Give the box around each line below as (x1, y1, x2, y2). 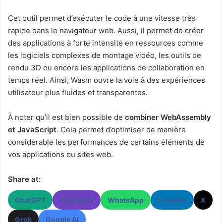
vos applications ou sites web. (8, 150, 113, 160)
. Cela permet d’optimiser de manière (56, 125, 186, 135)
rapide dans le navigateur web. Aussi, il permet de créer (8, 26, 204, 36)
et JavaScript (8, 125, 56, 135)
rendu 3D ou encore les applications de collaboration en (8, 63, 205, 73)
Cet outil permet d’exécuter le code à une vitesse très (8, 13, 196, 23)
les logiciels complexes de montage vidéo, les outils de (8, 51, 201, 60)
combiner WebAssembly (125, 112, 211, 122)
